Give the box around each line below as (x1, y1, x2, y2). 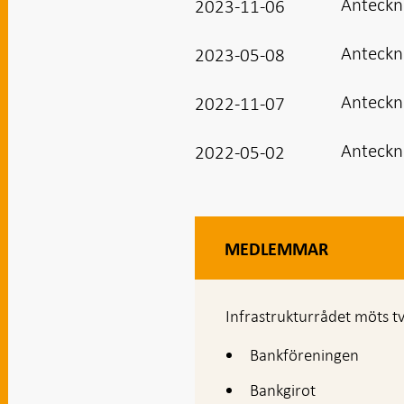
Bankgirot (250, 379, 317, 400)
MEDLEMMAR (225, 240, 334, 259)
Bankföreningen (250, 344, 360, 365)
